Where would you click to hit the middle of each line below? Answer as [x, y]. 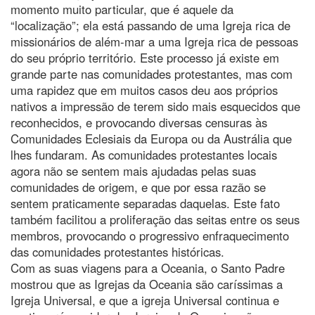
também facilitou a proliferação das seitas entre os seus [155, 219]
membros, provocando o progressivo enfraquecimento [150, 235]
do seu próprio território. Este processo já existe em [145, 57]
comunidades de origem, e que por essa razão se [138, 187]
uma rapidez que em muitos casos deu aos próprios [144, 90]
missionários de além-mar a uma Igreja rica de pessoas [154, 41]
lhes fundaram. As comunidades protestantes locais [144, 154]
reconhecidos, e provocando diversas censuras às [139, 122]
